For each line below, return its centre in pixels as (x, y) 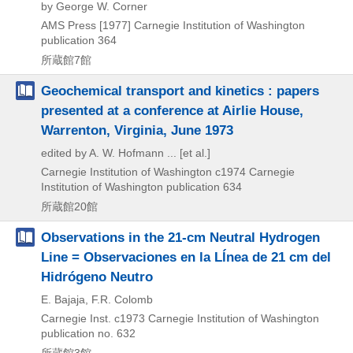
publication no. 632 (88, 333)
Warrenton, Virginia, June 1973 (137, 130)
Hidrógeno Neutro (97, 276)
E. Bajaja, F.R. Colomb (97, 299)
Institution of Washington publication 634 (141, 186)
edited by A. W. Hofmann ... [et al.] (126, 152)
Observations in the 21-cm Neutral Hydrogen (180, 237)
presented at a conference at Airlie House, (172, 110)
